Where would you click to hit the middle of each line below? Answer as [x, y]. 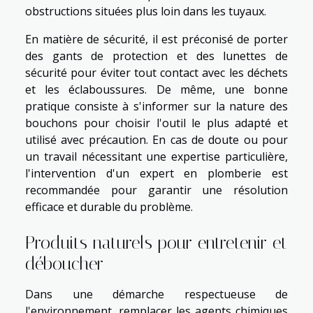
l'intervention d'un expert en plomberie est [156, 174]
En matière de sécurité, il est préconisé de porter [156, 39]
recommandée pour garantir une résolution [156, 190]
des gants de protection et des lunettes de [156, 56]
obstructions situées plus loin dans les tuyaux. [146, 12]
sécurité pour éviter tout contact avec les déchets [156, 73]
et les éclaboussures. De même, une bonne [156, 90]
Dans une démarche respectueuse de [156, 294]
